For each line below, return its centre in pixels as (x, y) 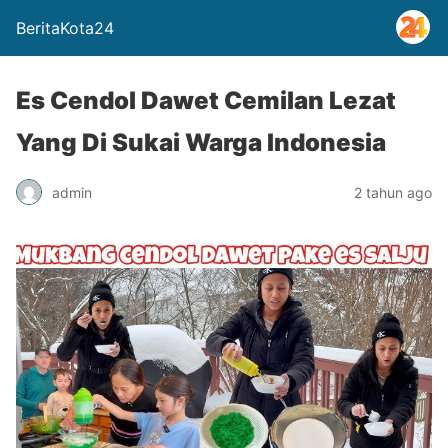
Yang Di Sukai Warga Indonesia (201, 142)
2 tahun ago (393, 192)
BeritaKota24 (65, 28)
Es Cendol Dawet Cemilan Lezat (206, 100)
